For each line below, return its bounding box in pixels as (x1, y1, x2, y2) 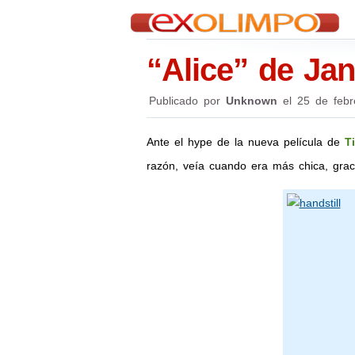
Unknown (225, 94, 277, 107)
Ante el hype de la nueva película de (146, 136, 345, 148)
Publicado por (148, 94, 220, 107)
